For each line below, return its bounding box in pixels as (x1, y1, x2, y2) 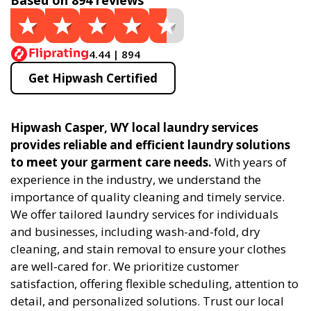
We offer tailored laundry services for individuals (10, 206, 278, 222)
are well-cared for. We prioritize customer (10, 258, 239, 274)
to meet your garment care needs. (10, 154, 212, 170)
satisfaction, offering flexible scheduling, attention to (10, 276, 299, 292)
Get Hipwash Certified (28, 70, 158, 86)
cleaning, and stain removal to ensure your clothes (10, 241, 286, 257)
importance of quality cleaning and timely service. (10, 189, 285, 205)
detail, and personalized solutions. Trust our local (10, 293, 284, 309)
